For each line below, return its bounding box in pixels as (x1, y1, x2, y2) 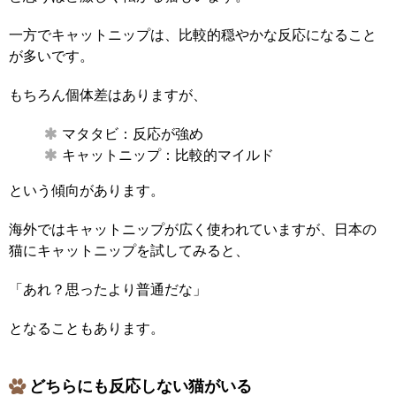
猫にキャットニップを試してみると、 (9, 243, 249, 259)
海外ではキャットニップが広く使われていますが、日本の (9, 222, 377, 238)
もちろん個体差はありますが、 (9, 88, 207, 103)
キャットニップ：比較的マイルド (62, 148, 274, 164)
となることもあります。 (9, 321, 164, 337)
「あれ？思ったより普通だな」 (9, 282, 207, 298)
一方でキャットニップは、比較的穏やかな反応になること (9, 27, 377, 43)
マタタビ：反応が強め (62, 126, 203, 142)
